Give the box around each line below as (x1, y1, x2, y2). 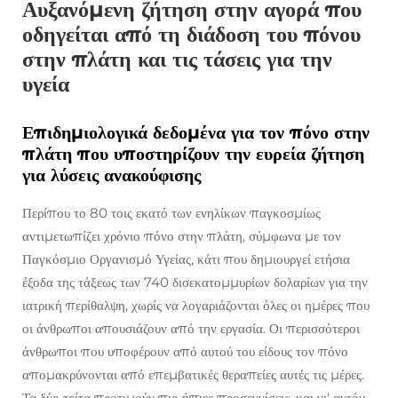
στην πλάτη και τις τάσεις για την (22, 46, 332, 72)
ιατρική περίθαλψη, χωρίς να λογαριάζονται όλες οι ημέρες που (22, 297, 370, 314)
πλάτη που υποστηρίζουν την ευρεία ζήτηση (22, 143, 364, 164)
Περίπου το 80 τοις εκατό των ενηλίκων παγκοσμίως (22, 204, 321, 221)
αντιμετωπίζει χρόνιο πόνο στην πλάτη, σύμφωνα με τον (22, 227, 341, 244)
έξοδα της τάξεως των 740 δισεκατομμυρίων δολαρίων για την (22, 274, 368, 291)
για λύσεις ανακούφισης (22, 164, 201, 186)
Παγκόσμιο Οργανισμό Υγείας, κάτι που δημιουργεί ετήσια (22, 251, 350, 267)
